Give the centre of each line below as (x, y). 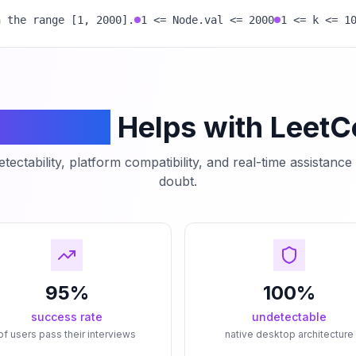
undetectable (289, 317)
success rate (67, 317)
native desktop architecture (289, 334)
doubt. (178, 181)
